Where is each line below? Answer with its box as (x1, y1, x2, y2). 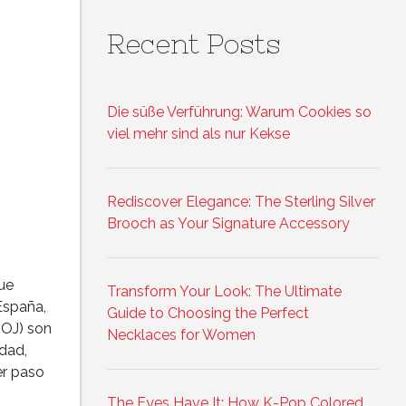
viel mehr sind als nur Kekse (107, 125, 290, 143)
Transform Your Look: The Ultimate (107, 283, 342, 301)
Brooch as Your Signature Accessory (107, 215, 350, 233)
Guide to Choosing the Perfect (107, 304, 309, 323)
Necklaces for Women (107, 326, 256, 344)
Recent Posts (107, 28, 281, 60)
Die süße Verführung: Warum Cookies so (107, 103, 372, 121)
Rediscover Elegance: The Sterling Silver (107, 193, 375, 211)
